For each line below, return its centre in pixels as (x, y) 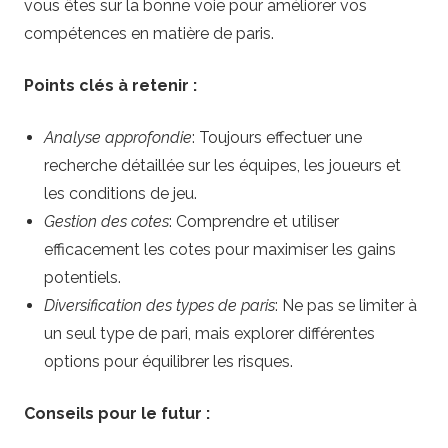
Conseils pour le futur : (117, 414)
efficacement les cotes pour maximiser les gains (220, 250)
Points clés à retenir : (110, 86)
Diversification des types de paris (159, 306)
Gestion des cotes (106, 222)
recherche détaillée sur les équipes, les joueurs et (222, 166)
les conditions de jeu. (120, 194)
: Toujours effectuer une (277, 138)
